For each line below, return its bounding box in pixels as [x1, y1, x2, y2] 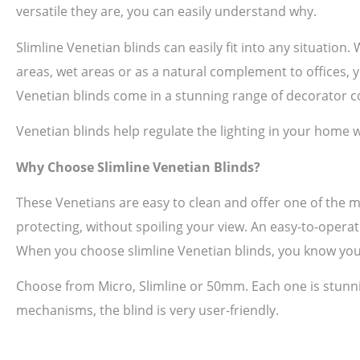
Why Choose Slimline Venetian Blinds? [16, 157, 260, 176]
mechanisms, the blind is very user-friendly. [16, 301, 279, 320]
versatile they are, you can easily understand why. [16, 2, 317, 21]
